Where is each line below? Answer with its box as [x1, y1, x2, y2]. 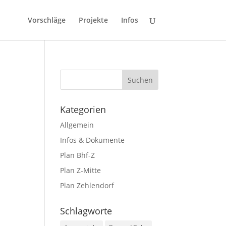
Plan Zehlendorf [60, 181, 115, 190]
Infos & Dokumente [60, 135, 125, 145]
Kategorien [60, 103, 106, 116]
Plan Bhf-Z [60, 150, 95, 160]
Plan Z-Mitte [60, 165, 101, 175]
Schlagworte [60, 205, 112, 217]
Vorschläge [27, 15, 66, 25]
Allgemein [60, 120, 94, 130]
